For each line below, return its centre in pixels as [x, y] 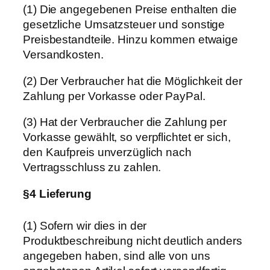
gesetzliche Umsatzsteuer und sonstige [124, 25]
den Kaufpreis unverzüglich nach [107, 152]
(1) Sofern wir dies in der [85, 226]
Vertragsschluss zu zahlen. [92, 168]
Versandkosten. [63, 55]
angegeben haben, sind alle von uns [117, 256]
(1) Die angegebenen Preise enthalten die [130, 10]
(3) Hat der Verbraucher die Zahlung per [125, 122]
